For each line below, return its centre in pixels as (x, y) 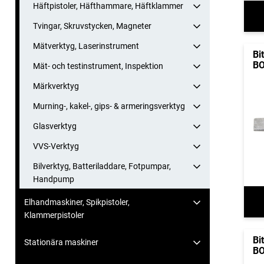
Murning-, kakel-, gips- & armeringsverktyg (109, 106)
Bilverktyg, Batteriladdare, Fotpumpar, (102, 166)
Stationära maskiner (61, 242)
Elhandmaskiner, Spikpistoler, (77, 202)
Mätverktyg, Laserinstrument (86, 46)
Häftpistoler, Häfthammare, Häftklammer (108, 6)
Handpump (54, 179)
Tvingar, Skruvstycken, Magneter (92, 26)
